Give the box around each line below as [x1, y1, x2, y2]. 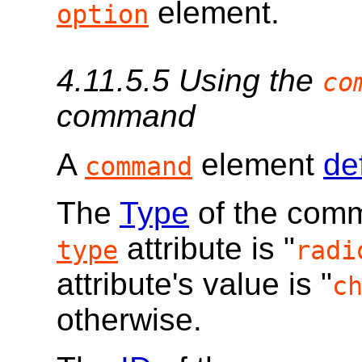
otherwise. [57, 302, 202, 338]
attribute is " [118, 231, 295, 267]
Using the [179, 63, 322, 99]
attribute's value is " [57, 267, 332, 302]
